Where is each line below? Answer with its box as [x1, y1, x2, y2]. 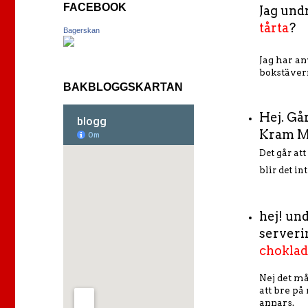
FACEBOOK [63, 1, 126, 13]
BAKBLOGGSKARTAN [63, 81, 183, 93]
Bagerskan [63, 26, 100, 34]
